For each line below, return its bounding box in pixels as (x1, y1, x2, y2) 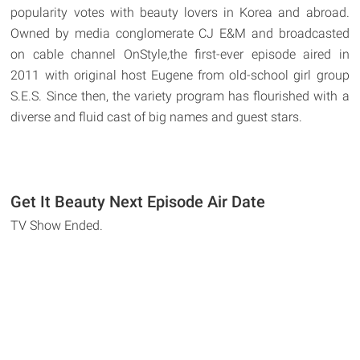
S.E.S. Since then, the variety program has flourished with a (10, 88, 350, 104)
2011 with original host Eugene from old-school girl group (10, 67, 350, 83)
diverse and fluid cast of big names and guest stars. (10, 108, 303, 125)
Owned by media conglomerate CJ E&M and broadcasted (10, 25, 350, 41)
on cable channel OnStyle (10, 46, 167, 62)
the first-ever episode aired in (169, 46, 350, 62)
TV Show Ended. (10, 217, 104, 233)
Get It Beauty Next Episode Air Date (10, 191, 266, 211)
